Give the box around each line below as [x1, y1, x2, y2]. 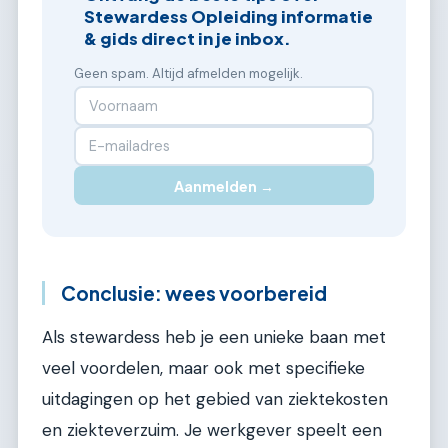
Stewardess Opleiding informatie [84, 5, 374, 27]
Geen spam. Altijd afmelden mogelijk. [74, 64, 303, 82]
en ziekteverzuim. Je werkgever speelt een [42, 419, 382, 442]
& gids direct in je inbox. [84, 27, 292, 49]
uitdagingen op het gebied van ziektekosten [42, 388, 388, 411]
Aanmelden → [174, 176, 274, 195]
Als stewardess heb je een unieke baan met [42, 326, 386, 349]
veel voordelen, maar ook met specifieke [42, 357, 365, 380]
